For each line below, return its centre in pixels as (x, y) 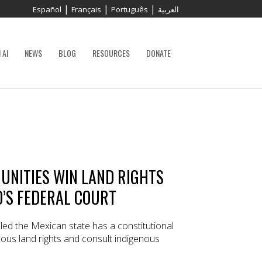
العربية (168, 9)
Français (86, 9)
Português (130, 9)
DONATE (158, 53)
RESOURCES (111, 53)
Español (47, 9)
